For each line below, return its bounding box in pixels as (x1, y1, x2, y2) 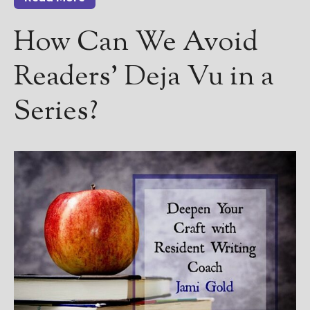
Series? (14, 92, 98, 132)
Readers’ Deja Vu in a (14, 57, 274, 98)
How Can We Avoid (14, 23, 258, 63)
